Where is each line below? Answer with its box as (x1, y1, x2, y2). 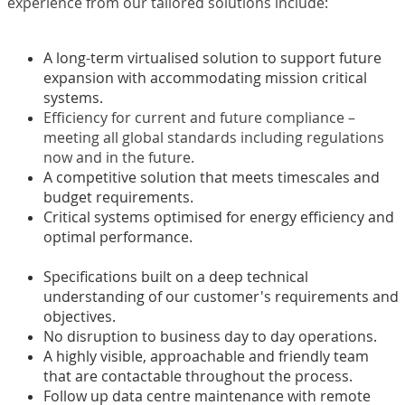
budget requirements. (42, 186, 193, 207)
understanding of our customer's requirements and (42, 287, 399, 307)
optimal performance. (42, 226, 196, 247)
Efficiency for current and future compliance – (42, 107, 355, 127)
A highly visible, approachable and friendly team (42, 346, 369, 367)
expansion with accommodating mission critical (42, 67, 367, 88)
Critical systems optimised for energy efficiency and (42, 206, 394, 227)
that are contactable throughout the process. (42, 366, 353, 387)
